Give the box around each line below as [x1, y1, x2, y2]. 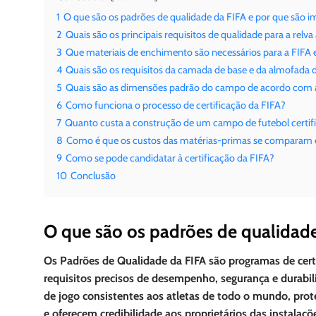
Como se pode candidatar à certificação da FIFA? [66, 152, 274, 165]
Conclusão [71, 169, 116, 183]
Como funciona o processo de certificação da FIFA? [66, 99, 286, 112]
